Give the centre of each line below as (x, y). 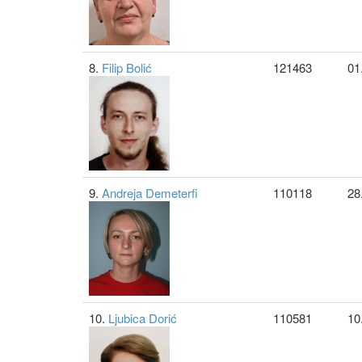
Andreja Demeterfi (150, 193)
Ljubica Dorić (143, 318)
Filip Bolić (127, 67)
